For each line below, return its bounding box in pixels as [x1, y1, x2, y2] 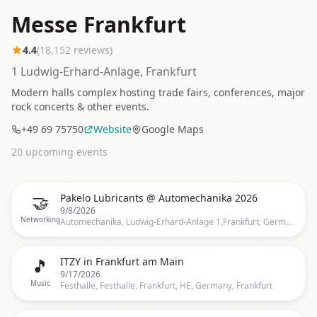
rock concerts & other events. [11, 100, 149, 113]
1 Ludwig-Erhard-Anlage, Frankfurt [11, 64, 197, 79]
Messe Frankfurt [11, 10, 186, 39]
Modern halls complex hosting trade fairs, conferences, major [11, 86, 305, 99]
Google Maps [142, 122, 204, 136]
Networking [21, 214, 60, 224]
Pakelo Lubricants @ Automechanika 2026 [60, 191, 258, 204]
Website [93, 122, 132, 136]
